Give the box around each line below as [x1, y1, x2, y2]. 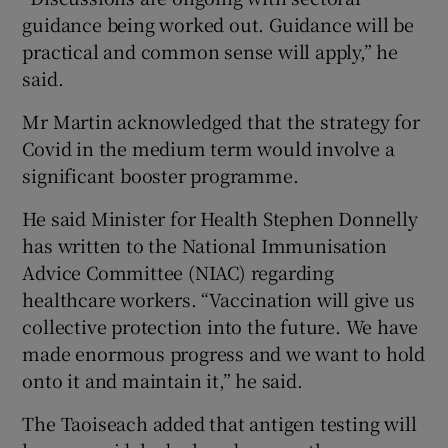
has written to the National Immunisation [22, 232, 387, 259]
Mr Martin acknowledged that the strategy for [22, 108, 420, 135]
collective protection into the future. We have [22, 313, 419, 340]
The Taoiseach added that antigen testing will [22, 410, 417, 437]
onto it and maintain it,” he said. [22, 367, 303, 394]
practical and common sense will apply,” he [22, 38, 399, 65]
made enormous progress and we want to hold [22, 340, 426, 367]
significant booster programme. [22, 162, 299, 189]
